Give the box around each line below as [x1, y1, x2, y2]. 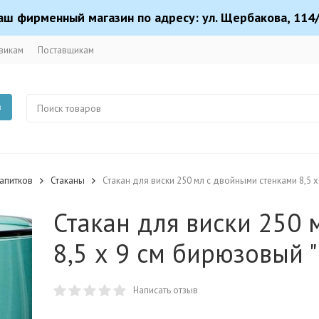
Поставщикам [38, 43, 94, 56]
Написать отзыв [133, 284, 198, 296]
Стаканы [51, 174, 85, 187]
